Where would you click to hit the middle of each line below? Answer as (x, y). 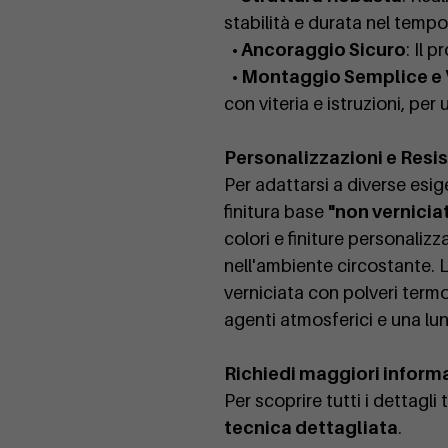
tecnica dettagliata (311, 428)
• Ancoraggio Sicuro (319, 50)
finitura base (276, 212)
